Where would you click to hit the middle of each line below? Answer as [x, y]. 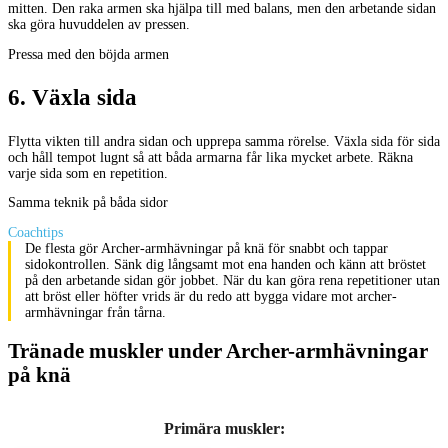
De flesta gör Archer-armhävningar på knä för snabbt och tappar [206, 249]
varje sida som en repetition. [88, 173]
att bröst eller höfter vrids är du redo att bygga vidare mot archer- [210, 297]
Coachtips [35, 233]
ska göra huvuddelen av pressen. [99, 24]
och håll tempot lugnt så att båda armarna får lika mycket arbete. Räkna [210, 157]
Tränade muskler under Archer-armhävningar [218, 350]
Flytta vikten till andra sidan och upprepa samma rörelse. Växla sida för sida [224, 141]
